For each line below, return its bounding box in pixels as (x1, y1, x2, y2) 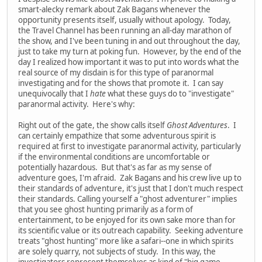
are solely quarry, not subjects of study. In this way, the (18, 246, 216, 257)
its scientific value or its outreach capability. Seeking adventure (18, 225, 243, 236)
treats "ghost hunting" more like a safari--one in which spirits (18, 235, 233, 246)
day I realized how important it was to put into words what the (18, 56, 239, 67)
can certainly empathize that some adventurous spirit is (18, 130, 216, 141)
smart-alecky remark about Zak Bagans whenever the (18, 4, 211, 15)
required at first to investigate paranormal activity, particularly (18, 140, 241, 151)
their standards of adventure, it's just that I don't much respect (18, 182, 243, 194)
